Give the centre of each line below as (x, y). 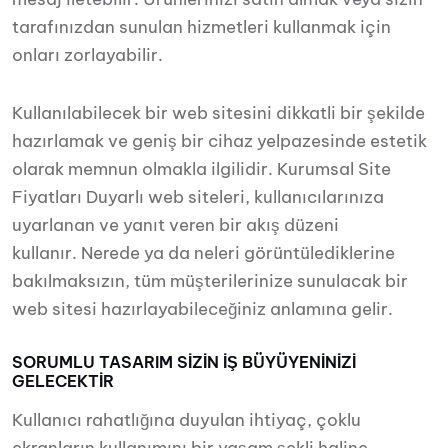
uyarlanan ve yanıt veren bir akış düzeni (175, 225)
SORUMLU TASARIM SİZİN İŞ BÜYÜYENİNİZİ (184, 362)
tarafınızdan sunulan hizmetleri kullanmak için (201, 27)
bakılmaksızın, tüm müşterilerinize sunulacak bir (210, 281)
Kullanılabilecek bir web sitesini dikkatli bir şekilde (218, 113)
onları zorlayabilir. (87, 55)
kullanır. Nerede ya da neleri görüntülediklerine (203, 253)
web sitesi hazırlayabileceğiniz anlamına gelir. (202, 309)
